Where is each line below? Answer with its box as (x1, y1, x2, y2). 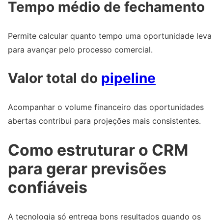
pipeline (101, 70, 156, 87)
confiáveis (8, 177, 87, 197)
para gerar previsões (8, 159, 166, 178)
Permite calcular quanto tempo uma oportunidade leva (8, 31, 212, 41)
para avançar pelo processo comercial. (8, 45, 153, 55)
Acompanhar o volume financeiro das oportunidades (8, 102, 204, 112)
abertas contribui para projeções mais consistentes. (8, 116, 201, 126)
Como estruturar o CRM (8, 140, 188, 160)
